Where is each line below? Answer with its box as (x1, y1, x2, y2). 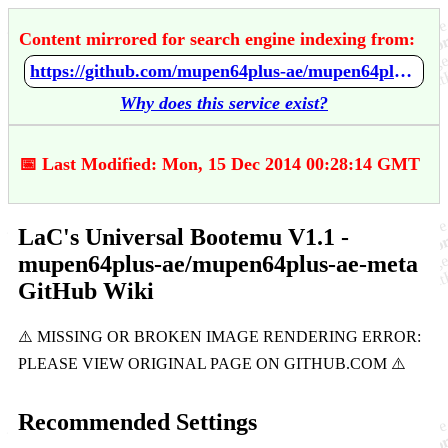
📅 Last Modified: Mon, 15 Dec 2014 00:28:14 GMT (19, 154, 420, 174)
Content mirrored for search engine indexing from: (19, 29, 415, 49)
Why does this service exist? (120, 93, 328, 113)
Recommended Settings (18, 408, 257, 435)
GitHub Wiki (18, 277, 154, 304)
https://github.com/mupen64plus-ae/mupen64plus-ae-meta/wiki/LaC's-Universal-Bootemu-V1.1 (394, 61, 412, 81)
